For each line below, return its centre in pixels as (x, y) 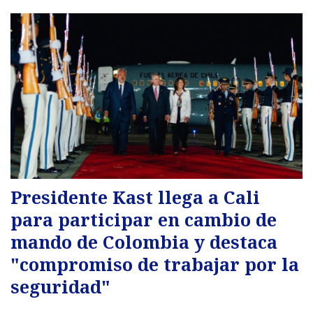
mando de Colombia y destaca (144, 241)
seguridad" (60, 286)
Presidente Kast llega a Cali (135, 197)
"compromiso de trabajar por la (155, 264)
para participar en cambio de (144, 219)
